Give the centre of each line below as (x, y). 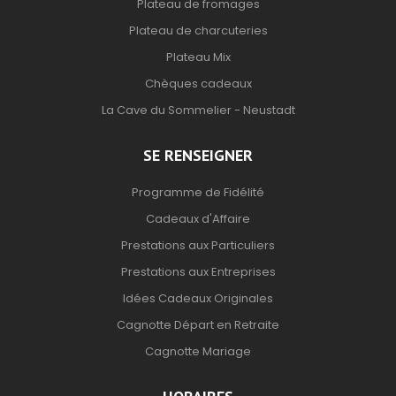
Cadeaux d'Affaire (198, 219)
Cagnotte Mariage (198, 352)
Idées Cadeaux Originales (198, 299)
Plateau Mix (198, 57)
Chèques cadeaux (198, 84)
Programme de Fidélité (198, 193)
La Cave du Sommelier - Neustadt (198, 110)
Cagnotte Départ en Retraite (198, 325)
